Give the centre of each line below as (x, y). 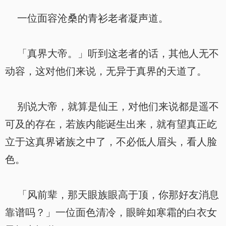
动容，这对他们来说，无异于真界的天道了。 (106, 71)
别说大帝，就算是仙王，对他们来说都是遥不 (112, 106)
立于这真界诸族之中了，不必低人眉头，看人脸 (111, 142)
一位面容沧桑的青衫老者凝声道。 (87, 18)
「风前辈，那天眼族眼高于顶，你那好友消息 (112, 195)
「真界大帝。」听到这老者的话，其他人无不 (112, 53)
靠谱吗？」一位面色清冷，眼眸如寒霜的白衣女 (111, 212)
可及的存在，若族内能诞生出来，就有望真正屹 (111, 124)
